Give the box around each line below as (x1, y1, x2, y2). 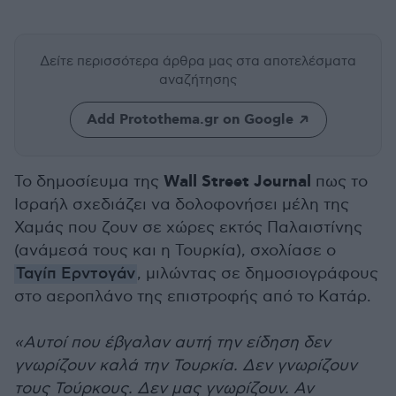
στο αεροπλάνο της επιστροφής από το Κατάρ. (14, 287, 371, 306)
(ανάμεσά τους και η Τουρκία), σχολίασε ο (14, 241, 336, 260)
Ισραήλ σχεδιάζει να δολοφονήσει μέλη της (14, 195, 349, 214)
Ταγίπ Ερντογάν (16, 264, 135, 284)
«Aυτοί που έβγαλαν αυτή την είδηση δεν (14, 333, 331, 352)
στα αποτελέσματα (236, 53, 356, 69)
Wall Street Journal (164, 171, 311, 193)
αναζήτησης (159, 72, 237, 88)
